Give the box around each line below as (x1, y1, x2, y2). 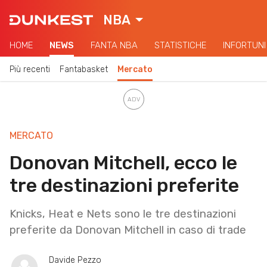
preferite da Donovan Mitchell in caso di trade (10, 223, 246, 237)
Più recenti (10, 64, 50, 74)
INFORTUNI (223, 40, 266, 51)
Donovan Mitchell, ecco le (10, 151, 237, 174)
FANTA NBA (91, 40, 138, 51)
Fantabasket (60, 64, 108, 74)
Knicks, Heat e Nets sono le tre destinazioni (10, 207, 236, 221)
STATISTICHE (154, 40, 206, 51)
